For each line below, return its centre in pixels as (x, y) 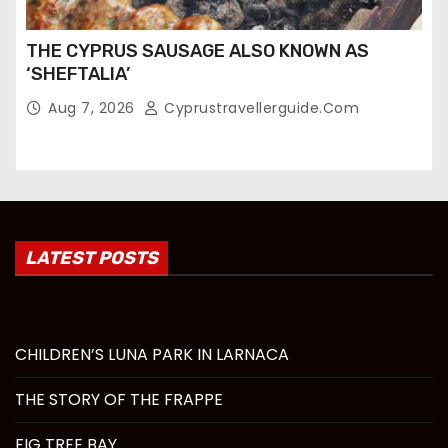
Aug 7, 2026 (93, 107)
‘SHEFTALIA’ (78, 73)
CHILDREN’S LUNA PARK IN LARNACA (152, 354)
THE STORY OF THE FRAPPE (119, 399)
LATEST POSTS (91, 257)
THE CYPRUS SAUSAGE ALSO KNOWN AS (197, 50)
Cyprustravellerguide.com (259, 107)
